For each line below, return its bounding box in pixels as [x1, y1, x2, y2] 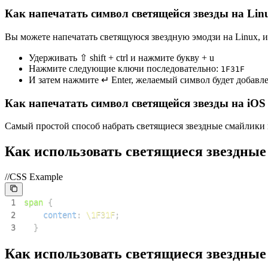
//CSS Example [5, 172, 63, 182]
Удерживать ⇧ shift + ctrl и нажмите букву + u [29, 52, 214, 63]
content [42, 210, 77, 220]
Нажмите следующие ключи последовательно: [29, 63, 218, 74]
